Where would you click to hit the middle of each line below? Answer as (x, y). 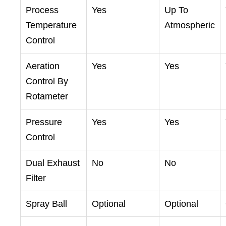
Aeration (43, 66)
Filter (36, 178)
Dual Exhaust (53, 163)
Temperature (51, 25)
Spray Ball (46, 204)
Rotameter (47, 97)
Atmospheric (190, 25)
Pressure (44, 122)
